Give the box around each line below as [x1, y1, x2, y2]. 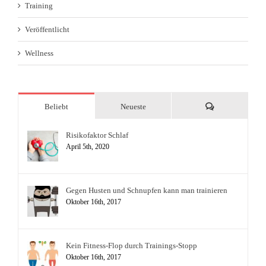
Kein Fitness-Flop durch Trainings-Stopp [66, 240, 197, 250]
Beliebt [45, 102, 68, 111]
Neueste [120, 102, 146, 111]
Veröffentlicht [25, 24, 69, 34]
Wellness [25, 48, 53, 58]
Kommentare [213, 101, 255, 110]
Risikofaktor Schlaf [66, 130, 128, 140]
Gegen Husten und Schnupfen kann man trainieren [66, 185, 227, 195]
